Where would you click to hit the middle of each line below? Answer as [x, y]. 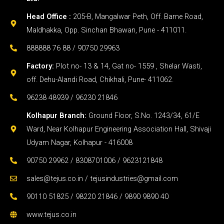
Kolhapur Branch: [56, 115]
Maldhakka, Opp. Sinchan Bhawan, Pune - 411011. [106, 30]
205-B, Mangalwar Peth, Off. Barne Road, [137, 16]
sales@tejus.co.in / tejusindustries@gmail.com [102, 178]
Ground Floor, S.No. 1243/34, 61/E [143, 115]
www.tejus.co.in [51, 214]
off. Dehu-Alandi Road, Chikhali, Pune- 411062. [100, 79]
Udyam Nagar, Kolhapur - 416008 [79, 142]
